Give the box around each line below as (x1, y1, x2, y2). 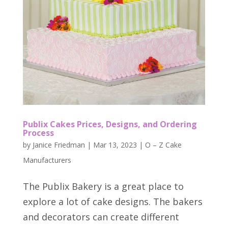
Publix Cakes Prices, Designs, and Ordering (22, 118, 197, 130)
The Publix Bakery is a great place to (22, 180, 184, 192)
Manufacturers (22, 155, 71, 165)
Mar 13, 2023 (93, 139, 137, 150)
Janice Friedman (32, 139, 85, 150)
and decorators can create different (22, 210, 179, 223)
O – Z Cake (145, 139, 182, 150)
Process (22, 127, 54, 138)
